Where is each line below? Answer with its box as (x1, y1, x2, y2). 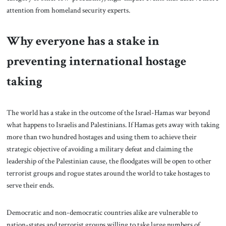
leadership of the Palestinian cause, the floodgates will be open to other (6, 156, 211, 166)
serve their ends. (6, 180, 55, 191)
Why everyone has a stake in (6, 32, 159, 49)
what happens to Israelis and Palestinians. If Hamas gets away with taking (6, 120, 219, 130)
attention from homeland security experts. (6, 5, 130, 15)
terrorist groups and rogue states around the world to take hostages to (6, 168, 210, 179)
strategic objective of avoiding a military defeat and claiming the (6, 144, 193, 154)
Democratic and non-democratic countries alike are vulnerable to (6, 207, 198, 218)
